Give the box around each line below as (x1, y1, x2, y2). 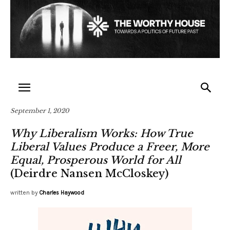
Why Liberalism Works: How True (10, 127, 193, 140)
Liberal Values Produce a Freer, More (10, 140, 209, 153)
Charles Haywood (40, 189, 84, 196)
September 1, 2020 (10, 106, 69, 114)
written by (10, 188, 38, 196)
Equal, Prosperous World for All (10, 154, 181, 166)
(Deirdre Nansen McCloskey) (10, 167, 168, 180)
